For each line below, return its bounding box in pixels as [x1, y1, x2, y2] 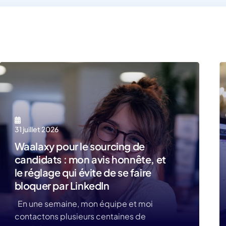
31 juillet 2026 [14, 125, 59, 134]
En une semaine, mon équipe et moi [14, 198, 153, 209]
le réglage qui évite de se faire [14, 166, 151, 179]
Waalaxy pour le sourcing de [14, 140, 145, 152]
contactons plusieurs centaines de [14, 211, 146, 221]
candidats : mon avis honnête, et [14, 153, 166, 165]
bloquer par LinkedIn [14, 179, 109, 192]
